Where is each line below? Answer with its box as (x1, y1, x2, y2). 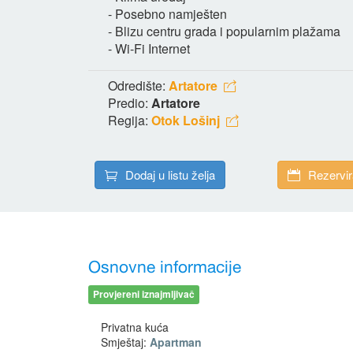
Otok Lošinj (151, 110, 220, 129)
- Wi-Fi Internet (108, 39, 190, 58)
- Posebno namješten (108, 4, 227, 23)
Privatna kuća (101, 318, 169, 335)
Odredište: (108, 76, 169, 95)
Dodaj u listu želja (125, 165, 215, 183)
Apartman (150, 333, 202, 350)
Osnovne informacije (88, 254, 241, 281)
